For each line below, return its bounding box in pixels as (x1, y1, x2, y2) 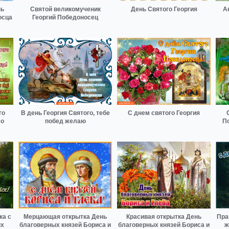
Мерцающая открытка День (24, 213, 107, 220)
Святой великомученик (30, 6, 101, 13)
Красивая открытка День (126, 213, 201, 220)
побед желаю (44, 118, 86, 125)
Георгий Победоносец (32, 14, 98, 21)
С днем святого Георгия (128, 109, 200, 117)
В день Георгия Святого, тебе (20, 109, 110, 117)
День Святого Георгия (130, 6, 197, 13)
